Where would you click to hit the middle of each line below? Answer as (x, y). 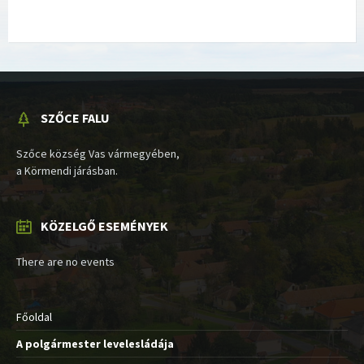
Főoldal (34, 316)
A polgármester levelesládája (95, 343)
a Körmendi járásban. (67, 170)
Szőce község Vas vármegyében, (98, 153)
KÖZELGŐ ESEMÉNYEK (104, 225)
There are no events (65, 261)
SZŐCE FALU (75, 117)
